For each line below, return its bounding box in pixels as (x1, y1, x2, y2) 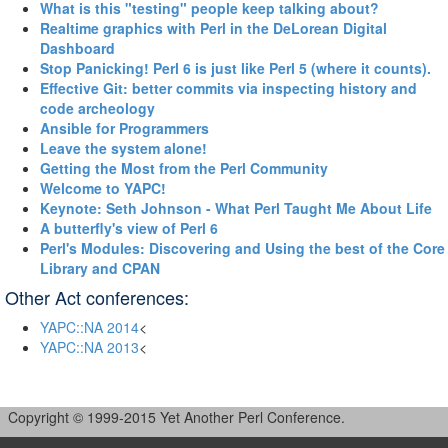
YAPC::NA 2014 (40, 317, 139, 337)
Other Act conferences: (5, 284, 189, 310)
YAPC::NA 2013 (40, 337, 139, 357)
